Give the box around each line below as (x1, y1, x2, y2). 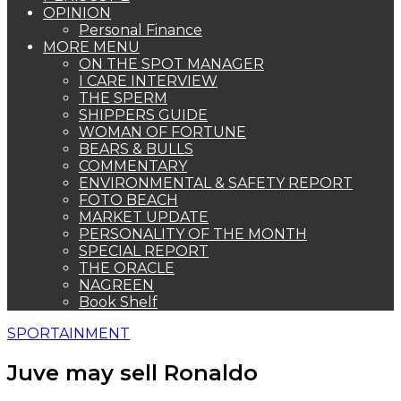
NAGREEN (79, 277, 154, 294)
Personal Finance (79, 21, 202, 38)
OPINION (43, 4, 111, 21)
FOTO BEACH (79, 192, 178, 209)
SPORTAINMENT (7, 325, 130, 342)
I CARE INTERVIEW (79, 73, 218, 90)
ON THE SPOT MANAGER (79, 55, 264, 73)
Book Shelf (79, 294, 158, 311)
